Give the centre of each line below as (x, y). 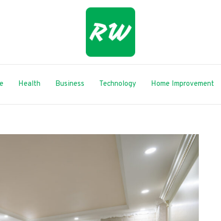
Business (70, 84)
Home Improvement (183, 84)
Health (29, 84)
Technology (118, 84)
